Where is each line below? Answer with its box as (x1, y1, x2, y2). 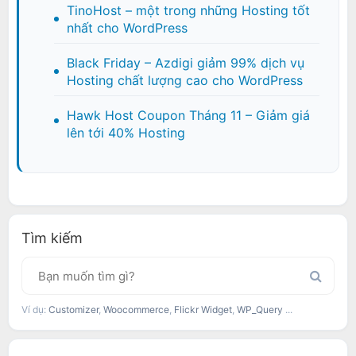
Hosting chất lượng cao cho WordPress (67, 72, 303, 89)
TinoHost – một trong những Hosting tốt (67, 2, 310, 19)
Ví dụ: (21, 304, 48, 316)
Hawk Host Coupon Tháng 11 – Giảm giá (67, 107, 310, 124)
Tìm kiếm (21, 230, 83, 247)
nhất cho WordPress (67, 20, 188, 37)
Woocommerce (103, 304, 169, 316)
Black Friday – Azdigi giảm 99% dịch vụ (67, 55, 304, 72)
